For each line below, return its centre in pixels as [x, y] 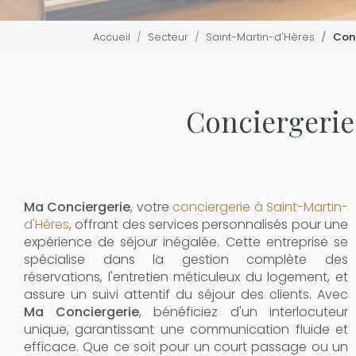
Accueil [112, 37]
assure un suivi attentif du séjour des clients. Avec [186, 294]
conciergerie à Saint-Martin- [260, 207]
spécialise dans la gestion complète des [186, 259]
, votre [152, 207]
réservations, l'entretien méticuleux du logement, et [186, 277]
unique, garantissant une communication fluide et [186, 329]
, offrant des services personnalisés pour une [209, 224]
